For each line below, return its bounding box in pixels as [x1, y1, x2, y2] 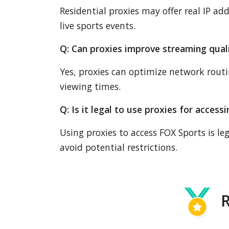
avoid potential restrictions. [60, 141, 177, 153]
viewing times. [60, 80, 121, 93]
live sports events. [60, 19, 135, 32]
